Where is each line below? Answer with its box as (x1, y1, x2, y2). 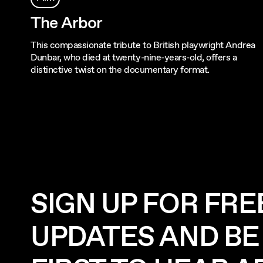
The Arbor (31, 12, 103, 35)
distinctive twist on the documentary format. (31, 63, 210, 76)
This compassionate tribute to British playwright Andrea (31, 39, 255, 52)
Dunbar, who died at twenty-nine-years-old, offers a (31, 51, 237, 64)
